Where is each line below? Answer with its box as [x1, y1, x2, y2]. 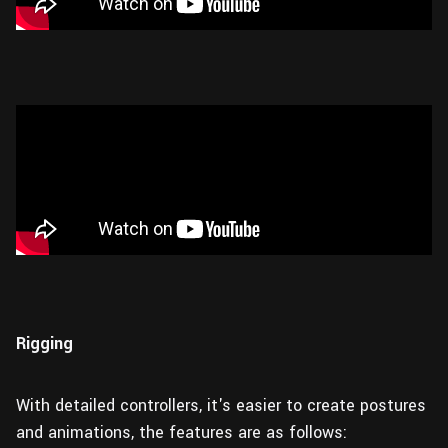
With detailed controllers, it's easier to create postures [16, 394, 426, 417]
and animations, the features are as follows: [16, 421, 347, 444]
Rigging [16, 332, 73, 355]
